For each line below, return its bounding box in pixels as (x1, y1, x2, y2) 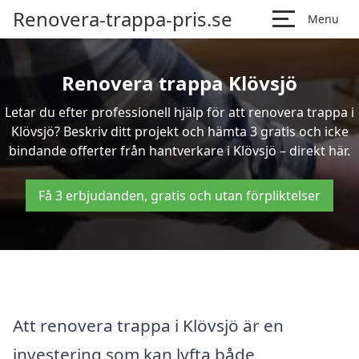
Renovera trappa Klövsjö (62, 70, 297, 96)
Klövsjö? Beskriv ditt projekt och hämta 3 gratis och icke (10, 123, 349, 140)
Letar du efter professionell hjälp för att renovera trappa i (5, 103, 354, 121)
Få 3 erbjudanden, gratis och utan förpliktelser (38, 187, 321, 204)
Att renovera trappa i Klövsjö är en (13, 313, 284, 337)
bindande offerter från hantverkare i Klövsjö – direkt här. (9, 142, 350, 159)
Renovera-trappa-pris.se (13, 6, 232, 32)
